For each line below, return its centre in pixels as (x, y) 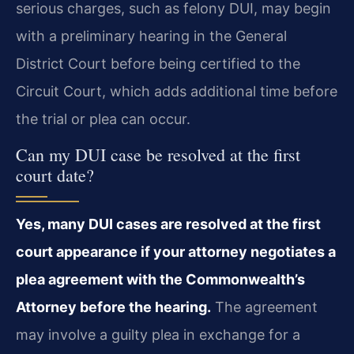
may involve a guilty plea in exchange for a (158, 334)
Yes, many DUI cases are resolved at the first (168, 224)
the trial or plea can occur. (103, 119)
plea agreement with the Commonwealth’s (160, 279)
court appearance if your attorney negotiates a (176, 251)
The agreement (264, 307)
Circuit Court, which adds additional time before (177, 92)
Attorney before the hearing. (113, 307)
